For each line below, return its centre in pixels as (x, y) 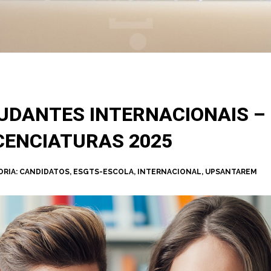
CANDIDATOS (44, 172)
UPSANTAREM (231, 172)
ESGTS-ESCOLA (103, 172)
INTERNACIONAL (169, 172)
